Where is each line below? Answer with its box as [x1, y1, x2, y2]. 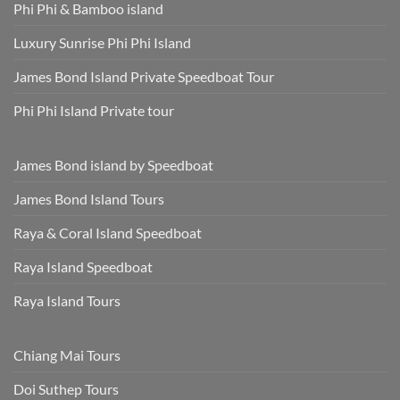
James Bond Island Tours [13, 189, 164, 207]
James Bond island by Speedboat [13, 155, 213, 173]
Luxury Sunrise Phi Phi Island [13, 33, 191, 51]
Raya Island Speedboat [13, 257, 153, 275]
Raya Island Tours [13, 291, 121, 309]
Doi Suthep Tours [13, 379, 119, 397]
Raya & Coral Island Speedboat [13, 223, 202, 241]
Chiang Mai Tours [13, 346, 121, 363]
